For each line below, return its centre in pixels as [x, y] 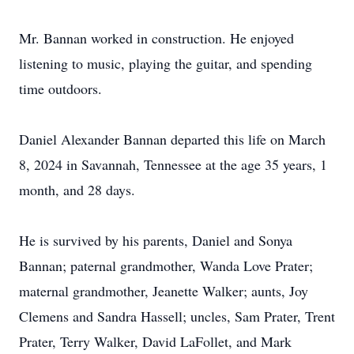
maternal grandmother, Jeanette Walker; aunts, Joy [164, 291]
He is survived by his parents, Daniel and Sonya [156, 240]
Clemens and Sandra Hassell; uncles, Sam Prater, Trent [177, 316]
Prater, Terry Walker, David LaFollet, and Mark [155, 341]
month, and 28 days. [77, 190]
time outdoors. [60, 88]
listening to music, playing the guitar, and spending [166, 63]
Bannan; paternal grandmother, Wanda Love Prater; [166, 265]
